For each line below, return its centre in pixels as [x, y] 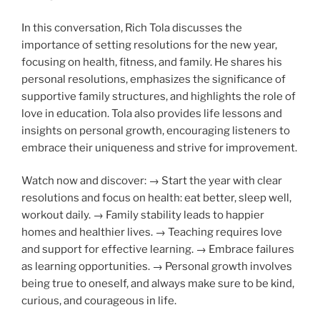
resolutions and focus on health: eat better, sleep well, [156, 198]
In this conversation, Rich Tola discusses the [132, 27]
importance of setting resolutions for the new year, [149, 45]
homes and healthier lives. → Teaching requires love [152, 232]
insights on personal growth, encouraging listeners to [156, 130]
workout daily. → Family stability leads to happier [143, 215]
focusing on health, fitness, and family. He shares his [152, 62]
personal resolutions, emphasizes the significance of [154, 79]
